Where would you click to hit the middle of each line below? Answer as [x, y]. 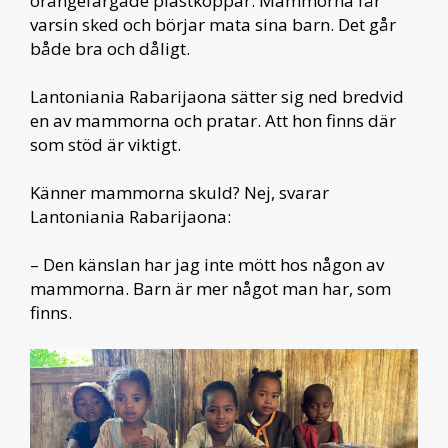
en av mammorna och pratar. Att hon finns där [213, 120]
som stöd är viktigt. [105, 144]
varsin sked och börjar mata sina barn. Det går [213, 24]
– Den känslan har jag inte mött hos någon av [207, 264]
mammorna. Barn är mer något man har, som [210, 288]
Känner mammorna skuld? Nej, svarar [179, 192]
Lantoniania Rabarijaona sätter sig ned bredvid [217, 96]
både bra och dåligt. [110, 48]
